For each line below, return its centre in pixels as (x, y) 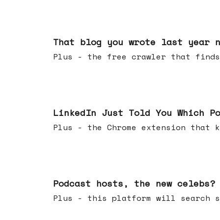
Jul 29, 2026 (74, 97)
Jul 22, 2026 (74, 168)
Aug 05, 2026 (74, 27)
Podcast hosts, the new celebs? (134, 183)
